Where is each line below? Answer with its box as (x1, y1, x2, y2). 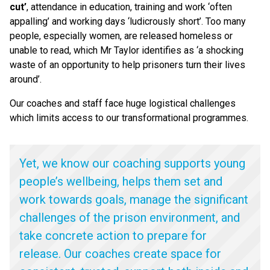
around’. (10, 74, 44, 85)
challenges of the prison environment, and (19, 210, 240, 225)
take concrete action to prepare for (19, 228, 207, 243)
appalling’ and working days (10, 16, 128, 27)
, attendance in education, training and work (27, 1, 208, 13)
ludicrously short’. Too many (130, 16, 246, 27)
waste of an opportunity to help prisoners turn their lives (10, 59, 245, 71)
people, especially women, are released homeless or (10, 30, 233, 42)
